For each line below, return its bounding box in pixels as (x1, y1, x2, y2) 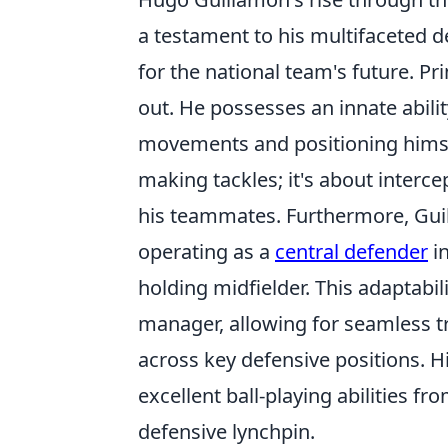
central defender (275, 238, 428, 266)
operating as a (138, 238, 275, 266)
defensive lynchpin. (138, 418, 315, 446)
